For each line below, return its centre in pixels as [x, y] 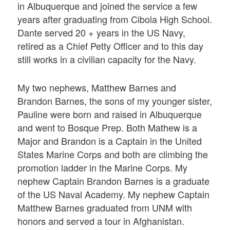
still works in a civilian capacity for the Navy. [107, 59]
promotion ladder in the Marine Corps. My [103, 167]
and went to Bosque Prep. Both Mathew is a [108, 127]
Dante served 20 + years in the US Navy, [102, 32]
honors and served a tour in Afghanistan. [101, 221]
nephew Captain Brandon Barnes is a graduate [114, 180]
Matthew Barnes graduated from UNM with [105, 207]
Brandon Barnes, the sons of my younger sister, [115, 100]
